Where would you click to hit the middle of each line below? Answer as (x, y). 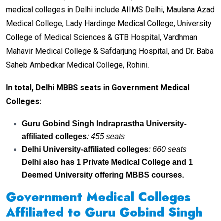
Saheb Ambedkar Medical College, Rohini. (77, 65)
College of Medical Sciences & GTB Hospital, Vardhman (102, 37)
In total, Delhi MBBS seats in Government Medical (98, 87)
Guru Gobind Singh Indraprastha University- (104, 123)
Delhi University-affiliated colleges (85, 149)
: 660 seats (167, 149)
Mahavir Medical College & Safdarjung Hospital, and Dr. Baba (110, 51)
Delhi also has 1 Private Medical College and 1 (107, 162)
